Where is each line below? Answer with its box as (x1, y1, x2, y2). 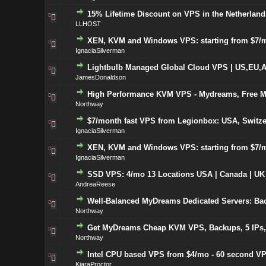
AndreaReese (75, 180, 115, 188)
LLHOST (75, 20, 101, 27)
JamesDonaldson (75, 74, 126, 81)
